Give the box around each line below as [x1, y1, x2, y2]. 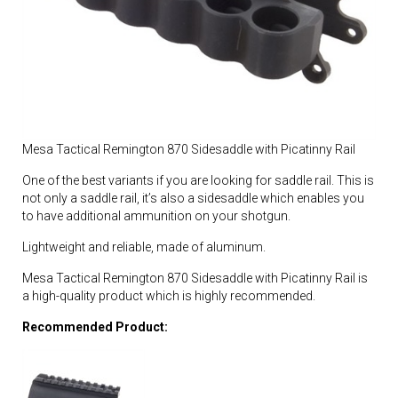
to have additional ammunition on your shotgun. [22, 208, 291, 223]
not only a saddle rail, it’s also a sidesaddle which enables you [22, 190, 364, 205]
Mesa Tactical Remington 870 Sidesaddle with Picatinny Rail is [22, 270, 368, 285]
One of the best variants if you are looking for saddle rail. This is [22, 172, 374, 187]
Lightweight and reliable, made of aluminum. [22, 239, 266, 254]
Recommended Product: [22, 319, 168, 334]
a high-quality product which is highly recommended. [22, 288, 315, 303]
